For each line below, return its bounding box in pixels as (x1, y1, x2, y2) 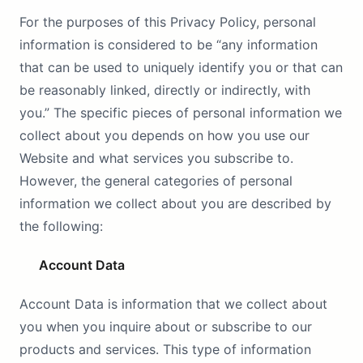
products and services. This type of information (19, 341, 311, 357)
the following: (19, 218, 103, 234)
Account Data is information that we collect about (19, 296, 327, 312)
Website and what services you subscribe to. (19, 150, 293, 166)
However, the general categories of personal (19, 173, 293, 189)
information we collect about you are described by (19, 195, 331, 211)
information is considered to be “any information (19, 36, 318, 53)
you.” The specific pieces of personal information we (19, 105, 342, 121)
